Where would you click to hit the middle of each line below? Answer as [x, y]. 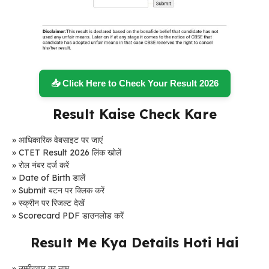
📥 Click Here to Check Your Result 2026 [134, 83]
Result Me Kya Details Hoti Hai [134, 243]
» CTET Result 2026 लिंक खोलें [67, 153]
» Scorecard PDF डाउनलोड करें [68, 216]
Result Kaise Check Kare [134, 114]
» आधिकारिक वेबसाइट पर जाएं [57, 140]
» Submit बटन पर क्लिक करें [58, 191]
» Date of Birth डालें [49, 178]
